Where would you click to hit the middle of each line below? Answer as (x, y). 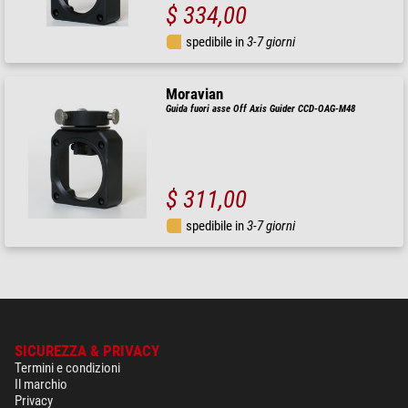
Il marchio (41, 384)
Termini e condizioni (67, 367)
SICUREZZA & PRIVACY (87, 351)
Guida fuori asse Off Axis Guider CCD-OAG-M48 (261, 108)
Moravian (195, 94)
